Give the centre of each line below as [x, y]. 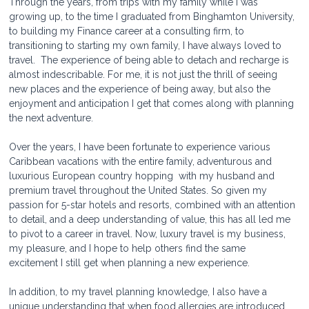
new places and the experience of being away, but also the [141, 89]
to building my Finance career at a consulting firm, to [128, 31]
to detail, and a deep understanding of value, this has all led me [151, 219]
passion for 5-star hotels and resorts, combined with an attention [154, 205]
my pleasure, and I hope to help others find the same [129, 248]
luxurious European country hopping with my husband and [143, 176]
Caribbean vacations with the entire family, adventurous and [142, 161]
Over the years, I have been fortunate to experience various [143, 147]
